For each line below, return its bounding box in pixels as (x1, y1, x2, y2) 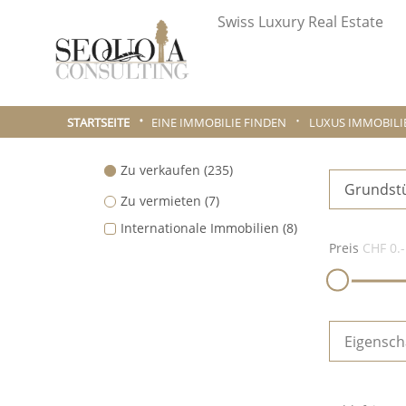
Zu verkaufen (120, 161, 200, 179)
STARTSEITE (67, 113, 130, 130)
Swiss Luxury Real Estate (217, 12, 383, 32)
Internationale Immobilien (121, 219, 280, 237)
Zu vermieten (120, 192, 201, 210)
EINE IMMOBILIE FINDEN (151, 113, 287, 130)
